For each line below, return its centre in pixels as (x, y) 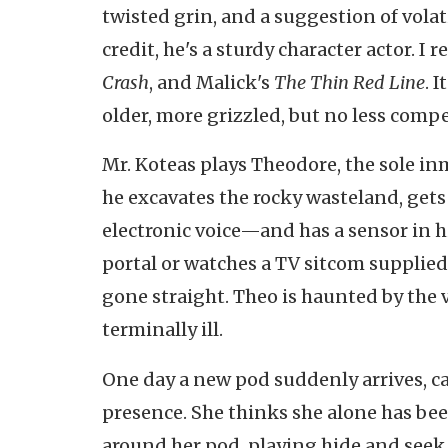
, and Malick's (211, 82)
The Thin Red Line (349, 82)
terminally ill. (162, 330)
